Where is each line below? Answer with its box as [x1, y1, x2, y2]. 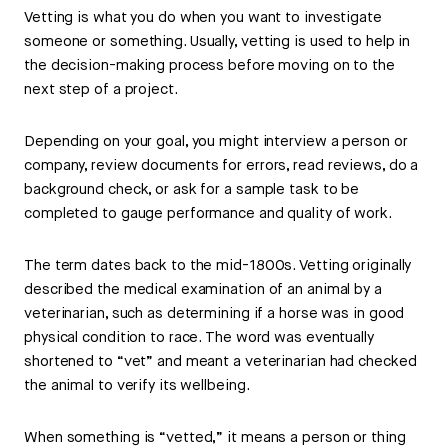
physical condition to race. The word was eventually [24, 328, 374, 348]
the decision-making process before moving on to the [24, 56, 395, 76]
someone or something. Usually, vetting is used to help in [24, 32, 411, 52]
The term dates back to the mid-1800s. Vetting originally [24, 256, 412, 276]
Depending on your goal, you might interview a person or [24, 132, 408, 152]
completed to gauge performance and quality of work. [24, 204, 392, 224]
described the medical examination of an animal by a [24, 280, 382, 300]
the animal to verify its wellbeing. [24, 376, 250, 396]
